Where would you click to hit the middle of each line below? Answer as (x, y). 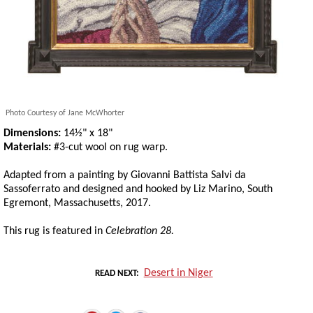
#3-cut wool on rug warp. (109, 148)
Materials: (27, 148)
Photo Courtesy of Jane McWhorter (65, 114)
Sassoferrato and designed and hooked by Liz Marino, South (138, 190)
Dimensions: (34, 134)
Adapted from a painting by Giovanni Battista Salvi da (125, 176)
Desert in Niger (178, 274)
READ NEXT (116, 274)
